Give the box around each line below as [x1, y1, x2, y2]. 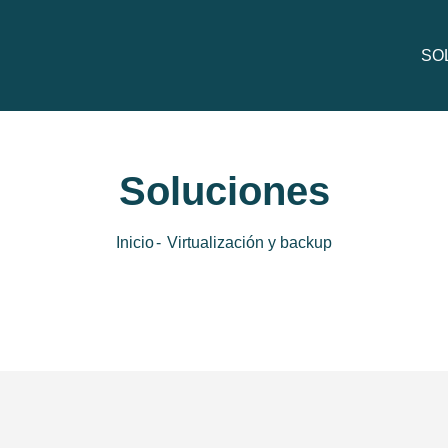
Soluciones [118, 169, 330, 213]
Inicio [116, 234, 154, 251]
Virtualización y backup [167, 234, 332, 251]
